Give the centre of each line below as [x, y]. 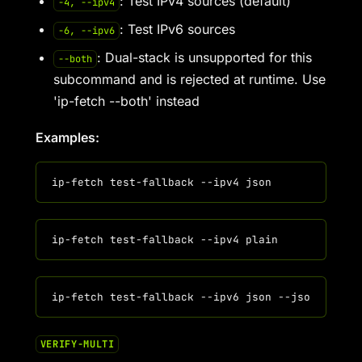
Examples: [67, 137]
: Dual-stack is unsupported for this [204, 57]
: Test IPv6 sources [177, 29]
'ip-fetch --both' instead [126, 101]
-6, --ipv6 [86, 31]
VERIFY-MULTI [77, 344]
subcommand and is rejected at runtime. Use [189, 79]
